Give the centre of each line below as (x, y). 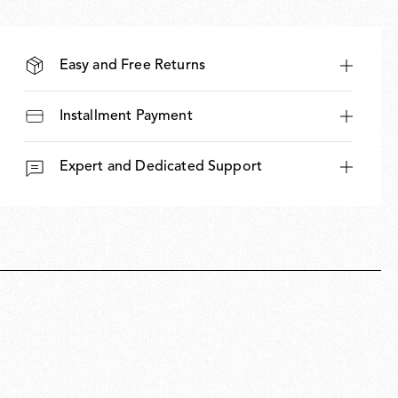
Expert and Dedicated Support (161, 167)
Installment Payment (126, 116)
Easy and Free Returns (132, 65)
